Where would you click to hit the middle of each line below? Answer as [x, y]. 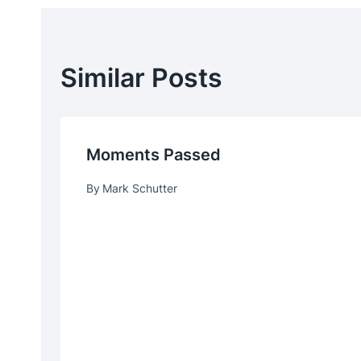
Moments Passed [154, 155]
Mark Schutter [140, 188]
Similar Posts [141, 78]
